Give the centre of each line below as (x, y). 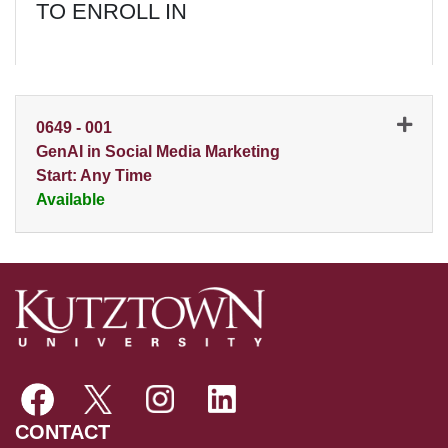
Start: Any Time (94, 175)
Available (70, 199)
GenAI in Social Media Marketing (158, 151)
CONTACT (62, 431)
